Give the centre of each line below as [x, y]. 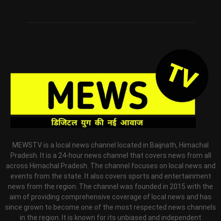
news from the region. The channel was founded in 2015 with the [110, 186]
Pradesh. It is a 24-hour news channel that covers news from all [110, 155]
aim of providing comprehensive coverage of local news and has [110, 197]
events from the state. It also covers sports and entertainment [110, 176]
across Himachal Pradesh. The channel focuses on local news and [110, 166]
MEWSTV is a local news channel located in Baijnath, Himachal [110, 145]
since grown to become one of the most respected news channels [110, 207]
